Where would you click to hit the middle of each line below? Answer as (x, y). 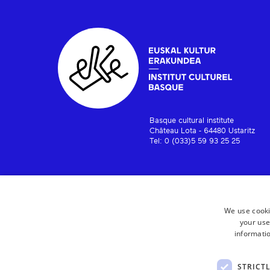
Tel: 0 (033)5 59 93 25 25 (194, 142)
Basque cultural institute (191, 121)
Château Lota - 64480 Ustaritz (202, 131)
